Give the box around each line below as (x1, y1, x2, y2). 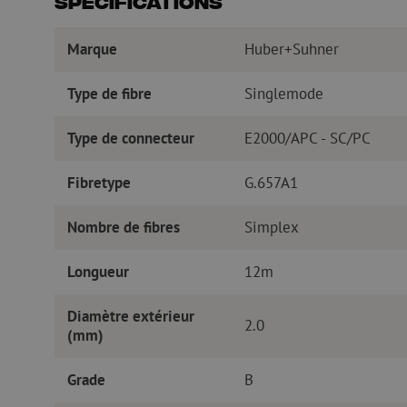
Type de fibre (66, 83, 152, 104)
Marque (66, 38, 117, 59)
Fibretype (66, 172, 131, 193)
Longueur (66, 261, 129, 282)
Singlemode (243, 83, 323, 104)
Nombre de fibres (66, 216, 180, 237)
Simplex (243, 216, 299, 237)
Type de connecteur (66, 127, 194, 148)
